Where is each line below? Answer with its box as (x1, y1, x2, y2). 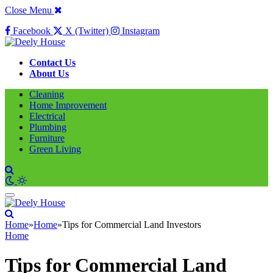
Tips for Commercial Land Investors (62, 219, 201, 230)
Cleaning (29, 89, 64, 99)
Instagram (122, 26, 160, 36)
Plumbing (29, 122, 66, 132)
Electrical (29, 111, 65, 121)
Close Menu (5, 5, 52, 15)
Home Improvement (29, 100, 107, 110)
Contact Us (29, 57, 76, 68)
